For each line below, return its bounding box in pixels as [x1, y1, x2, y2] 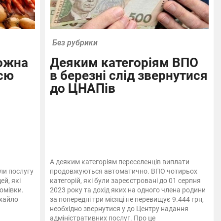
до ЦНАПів [50, 81, 116, 96]
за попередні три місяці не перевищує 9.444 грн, [50, 195, 204, 204]
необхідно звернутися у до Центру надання [50, 205, 189, 213]
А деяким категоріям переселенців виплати [50, 158, 190, 166]
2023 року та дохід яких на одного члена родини [50, 186, 206, 194]
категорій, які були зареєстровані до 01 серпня [50, 177, 201, 185]
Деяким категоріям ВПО [50, 55, 199, 71]
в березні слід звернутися [50, 68, 208, 83]
